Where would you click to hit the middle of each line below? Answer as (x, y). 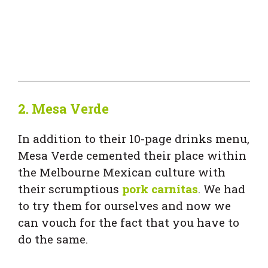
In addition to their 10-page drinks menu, (134, 139)
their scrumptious (70, 189)
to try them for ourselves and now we (124, 206)
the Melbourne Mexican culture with (122, 172)
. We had (222, 189)
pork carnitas (160, 189)
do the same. (53, 239)
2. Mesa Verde (63, 109)
